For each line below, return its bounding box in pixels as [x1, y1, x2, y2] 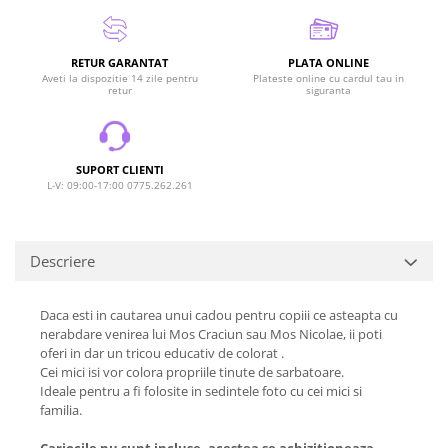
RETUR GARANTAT [71, 54, 168, 70]
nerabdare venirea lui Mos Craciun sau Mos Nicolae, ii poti [40, 324, 382, 343]
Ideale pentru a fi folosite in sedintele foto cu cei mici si [40, 381, 362, 400]
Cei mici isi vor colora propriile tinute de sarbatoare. [40, 362, 344, 381]
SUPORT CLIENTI [75, 161, 164, 177]
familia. [40, 400, 85, 419]
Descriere [30, 250, 95, 271]
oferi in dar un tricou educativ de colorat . [40, 343, 284, 362]
